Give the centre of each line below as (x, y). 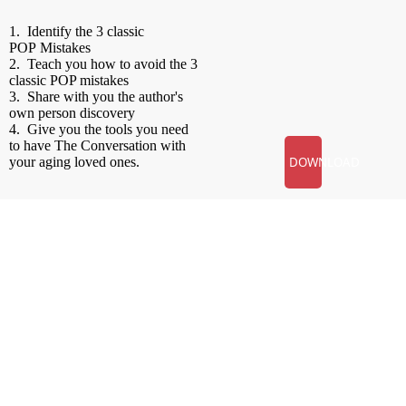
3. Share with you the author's (96, 96)
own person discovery (73, 112)
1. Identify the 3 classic (76, 31)
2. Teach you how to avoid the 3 (103, 63)
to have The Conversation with (97, 145)
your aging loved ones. (76, 161)
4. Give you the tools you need (98, 129)
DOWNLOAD (324, 162)
